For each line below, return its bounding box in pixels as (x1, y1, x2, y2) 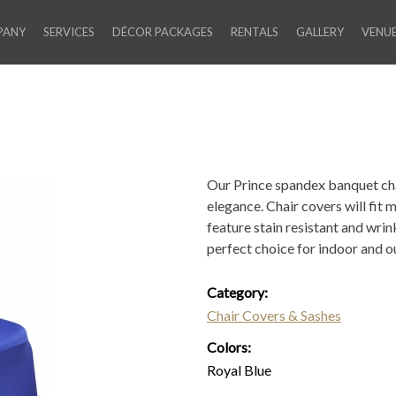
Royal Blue (207, 362, 271, 378)
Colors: (207, 339, 254, 355)
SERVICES (43, 25, 95, 39)
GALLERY (296, 25, 344, 39)
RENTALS (231, 25, 278, 39)
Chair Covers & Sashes (207, 307, 341, 324)
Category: (207, 284, 270, 301)
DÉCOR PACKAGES (112, 25, 213, 39)
